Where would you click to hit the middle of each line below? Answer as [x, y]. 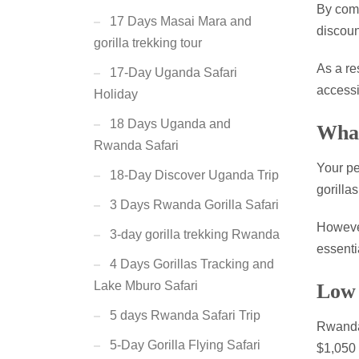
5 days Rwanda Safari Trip [185, 315]
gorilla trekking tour [148, 43]
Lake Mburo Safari [146, 286]
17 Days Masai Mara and [181, 21]
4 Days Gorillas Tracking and [192, 264]
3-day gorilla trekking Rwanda [195, 234]
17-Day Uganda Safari [173, 73]
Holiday [116, 94]
